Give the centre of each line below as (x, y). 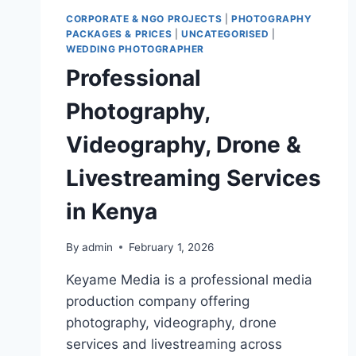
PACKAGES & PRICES (119, 34)
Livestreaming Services (193, 178)
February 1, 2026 (172, 247)
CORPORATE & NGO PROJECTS (144, 19)
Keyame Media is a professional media (189, 279)
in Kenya (112, 211)
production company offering (158, 301)
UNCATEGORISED (225, 34)
